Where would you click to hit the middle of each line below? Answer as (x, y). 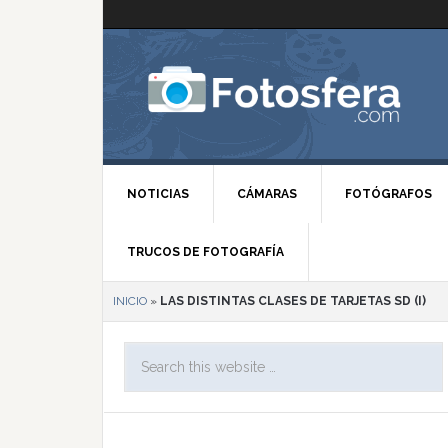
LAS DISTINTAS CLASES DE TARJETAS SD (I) (293, 301)
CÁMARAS (267, 194)
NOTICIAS (158, 194)
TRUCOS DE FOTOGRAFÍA (205, 252)
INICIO (130, 301)
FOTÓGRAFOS (388, 194)
